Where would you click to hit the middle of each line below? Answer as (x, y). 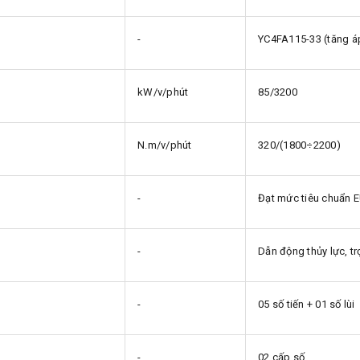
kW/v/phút (163, 92)
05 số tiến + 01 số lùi (307, 304)
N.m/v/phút (165, 145)
